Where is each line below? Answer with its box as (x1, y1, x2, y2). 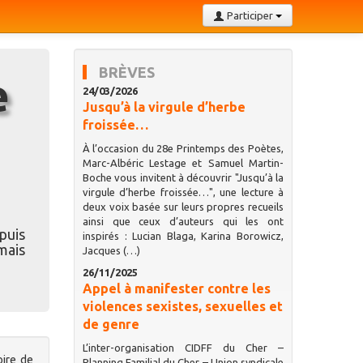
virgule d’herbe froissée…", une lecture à (82, 186, 284, 198)
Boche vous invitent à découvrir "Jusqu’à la (82, 172, 284, 183)
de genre (82, 317, 139, 331)
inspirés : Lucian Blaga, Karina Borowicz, (82, 230, 284, 241)
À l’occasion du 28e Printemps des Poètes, (82, 143, 284, 154)
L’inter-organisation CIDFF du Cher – (82, 342, 284, 353)
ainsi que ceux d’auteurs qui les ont (82, 216, 284, 227)
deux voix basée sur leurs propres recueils (82, 201, 284, 212)
